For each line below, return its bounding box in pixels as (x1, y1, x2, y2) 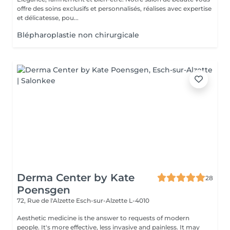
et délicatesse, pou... (17, 14, 79, 22)
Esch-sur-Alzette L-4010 (76, 197, 149, 204)
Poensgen (17, 184, 70, 196)
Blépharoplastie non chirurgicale (17, 30, 139, 40)
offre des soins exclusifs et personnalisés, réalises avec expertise (17, 5, 212, 12)
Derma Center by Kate (17, 171, 135, 184)
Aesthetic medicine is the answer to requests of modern (17, 214, 189, 222)
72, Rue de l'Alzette (17, 197, 76, 204)
